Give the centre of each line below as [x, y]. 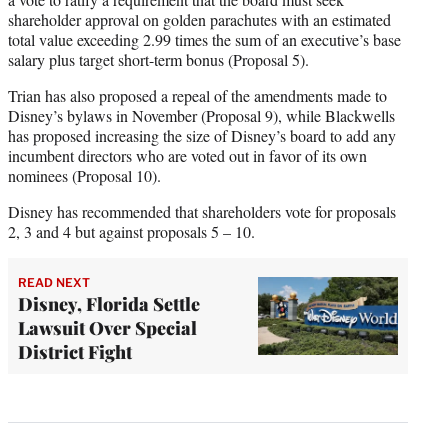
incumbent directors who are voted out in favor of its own [187, 156]
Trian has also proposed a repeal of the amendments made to [197, 96]
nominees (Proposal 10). [87, 176]
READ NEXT [54, 283]
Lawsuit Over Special [107, 328]
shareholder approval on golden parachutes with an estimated [199, 20]
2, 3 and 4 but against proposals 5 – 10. [134, 232]
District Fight [75, 352]
